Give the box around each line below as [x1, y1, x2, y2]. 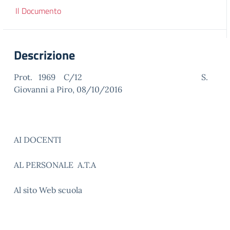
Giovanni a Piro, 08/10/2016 [14, 84, 122, 94]
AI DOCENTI [14, 135, 61, 145]
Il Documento [15, 5, 61, 17]
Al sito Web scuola [14, 185, 82, 195]
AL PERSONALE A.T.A [14, 160, 96, 170]
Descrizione [14, 46, 75, 64]
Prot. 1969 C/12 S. [14, 72, 208, 82]
